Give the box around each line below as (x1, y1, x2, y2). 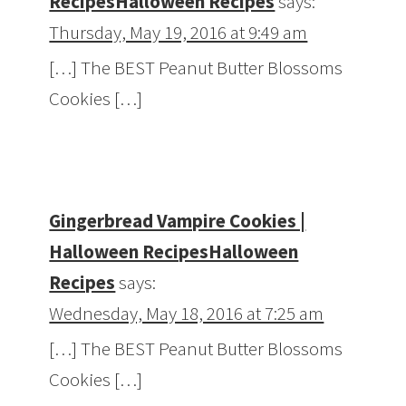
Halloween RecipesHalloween (49, 239, 299, 265)
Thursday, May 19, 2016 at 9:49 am (49, 20, 308, 45)
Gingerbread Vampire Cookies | (49, 208, 306, 234)
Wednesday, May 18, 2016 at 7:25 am (49, 301, 324, 326)
